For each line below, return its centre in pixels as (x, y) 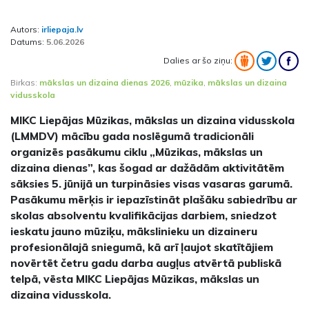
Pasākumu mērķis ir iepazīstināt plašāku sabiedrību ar (154, 199)
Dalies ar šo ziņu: (199, 60)
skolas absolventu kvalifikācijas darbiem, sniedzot (143, 215)
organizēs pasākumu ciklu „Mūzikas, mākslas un (137, 151)
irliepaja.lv (62, 29)
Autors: (26, 29)
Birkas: (25, 82)
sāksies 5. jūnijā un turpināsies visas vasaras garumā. (151, 183)
